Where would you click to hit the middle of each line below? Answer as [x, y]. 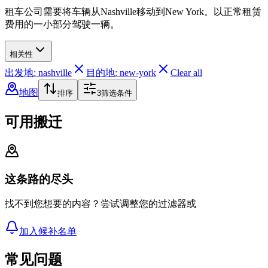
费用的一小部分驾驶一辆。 [62, 25]
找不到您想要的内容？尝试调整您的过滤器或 [100, 204]
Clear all [186, 73]
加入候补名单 [48, 232]
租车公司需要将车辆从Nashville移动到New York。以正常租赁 [133, 12]
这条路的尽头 [39, 179]
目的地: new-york [121, 73]
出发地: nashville [38, 73]
